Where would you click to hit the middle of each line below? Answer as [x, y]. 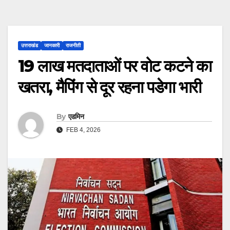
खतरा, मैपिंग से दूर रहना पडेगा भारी [110, 87]
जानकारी [52, 46]
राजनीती [73, 46]
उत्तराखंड [30, 46]
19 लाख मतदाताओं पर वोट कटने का [115, 66]
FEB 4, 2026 [83, 130]
